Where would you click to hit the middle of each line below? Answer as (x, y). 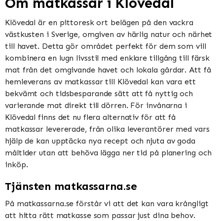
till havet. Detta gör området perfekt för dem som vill (106, 46)
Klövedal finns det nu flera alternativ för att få (91, 117)
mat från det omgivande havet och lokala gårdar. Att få (108, 70)
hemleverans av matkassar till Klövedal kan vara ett (100, 82)
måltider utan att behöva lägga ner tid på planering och (108, 153)
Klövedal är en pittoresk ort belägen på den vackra (99, 23)
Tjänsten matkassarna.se (71, 186)
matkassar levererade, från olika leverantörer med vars (107, 129)
